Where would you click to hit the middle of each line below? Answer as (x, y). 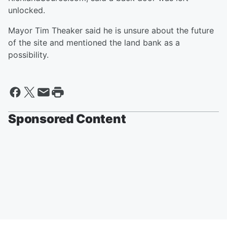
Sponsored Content (67, 119)
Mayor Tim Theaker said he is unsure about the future (111, 31)
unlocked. (27, 10)
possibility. (28, 55)
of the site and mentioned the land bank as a (94, 43)
